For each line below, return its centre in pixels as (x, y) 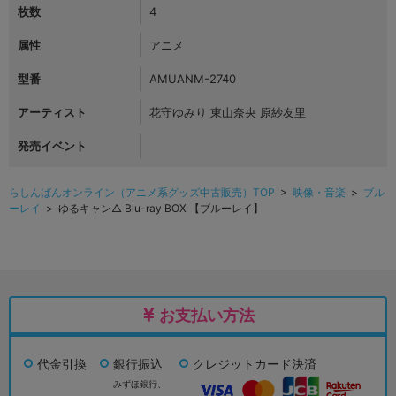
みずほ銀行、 (140, 383)
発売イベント (52, 145)
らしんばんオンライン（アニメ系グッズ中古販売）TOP (142, 192)
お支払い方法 (206, 315)
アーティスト (52, 112)
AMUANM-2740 (193, 78)
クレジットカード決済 (255, 363)
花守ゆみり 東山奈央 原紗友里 (228, 112)
